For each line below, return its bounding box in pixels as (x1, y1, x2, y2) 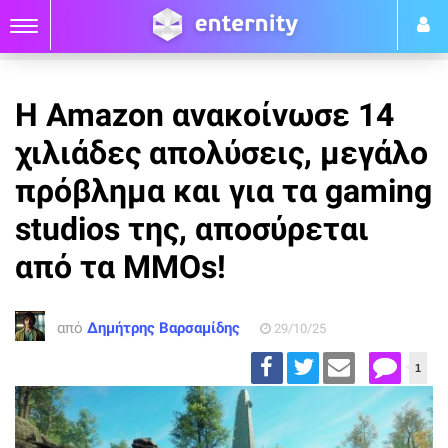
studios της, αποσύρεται (15, 210, 369, 248)
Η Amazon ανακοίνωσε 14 (15, 96, 394, 134)
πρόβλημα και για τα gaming (15, 172, 432, 210)
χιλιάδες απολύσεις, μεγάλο (15, 134, 428, 172)
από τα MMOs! (15, 248, 226, 286)
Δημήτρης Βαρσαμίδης (87, 319, 240, 337)
